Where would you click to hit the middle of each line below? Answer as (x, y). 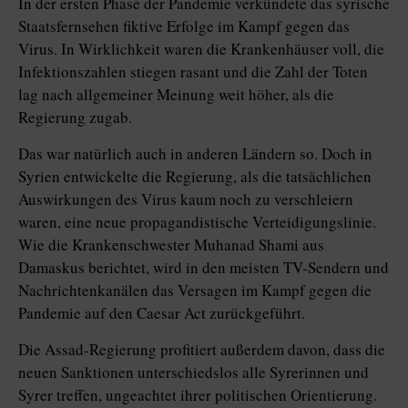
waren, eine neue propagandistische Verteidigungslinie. (197, 222)
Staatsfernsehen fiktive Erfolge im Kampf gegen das (184, 26)
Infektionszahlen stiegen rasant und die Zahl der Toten (193, 72)
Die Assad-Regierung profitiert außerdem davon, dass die (202, 350)
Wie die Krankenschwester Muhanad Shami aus (171, 245)
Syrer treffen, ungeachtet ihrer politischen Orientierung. (198, 395)
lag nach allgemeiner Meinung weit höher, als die (176, 95)
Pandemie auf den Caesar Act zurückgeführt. (162, 313)
